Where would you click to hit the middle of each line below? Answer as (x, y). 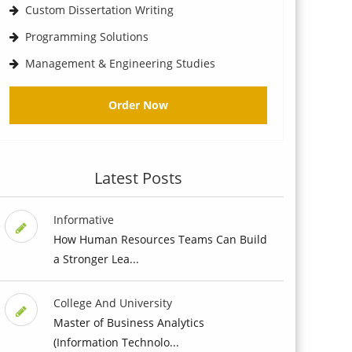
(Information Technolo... (116, 342)
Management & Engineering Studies (120, 63)
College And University (112, 302)
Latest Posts (138, 178)
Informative (83, 219)
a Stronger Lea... (96, 258)
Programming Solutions (87, 36)
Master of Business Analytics (128, 322)
